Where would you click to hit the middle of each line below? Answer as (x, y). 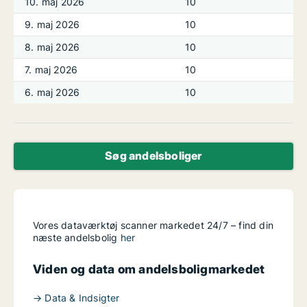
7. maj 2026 (51, 70)
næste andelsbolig (77, 237)
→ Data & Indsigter (76, 298)
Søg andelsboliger (153, 156)
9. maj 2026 (52, 24)
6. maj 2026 (52, 92)
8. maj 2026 (52, 47)
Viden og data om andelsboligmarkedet (149, 269)
